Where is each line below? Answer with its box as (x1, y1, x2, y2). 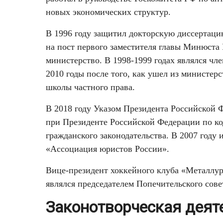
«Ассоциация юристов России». (46, 144, 169, 154)
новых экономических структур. (46, 7, 171, 17)
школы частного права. (46, 82, 135, 93)
